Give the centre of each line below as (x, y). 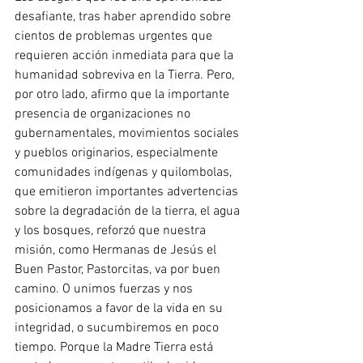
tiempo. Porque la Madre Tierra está (115, 348)
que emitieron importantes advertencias (128, 192)
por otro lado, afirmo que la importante (124, 95)
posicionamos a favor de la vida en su (120, 309)
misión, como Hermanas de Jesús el (117, 251)
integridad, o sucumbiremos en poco (118, 329)
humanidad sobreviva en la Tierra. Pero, (126, 76)
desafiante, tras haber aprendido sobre (124, 17)
